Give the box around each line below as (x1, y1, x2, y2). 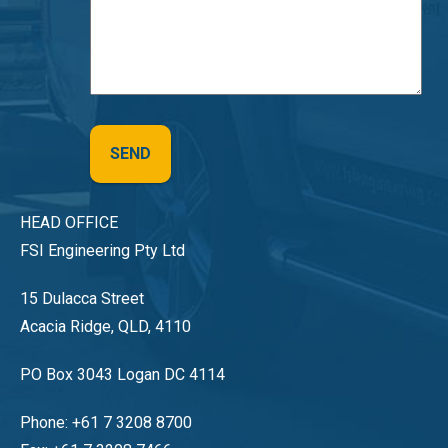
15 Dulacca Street (20, 289, 144, 309)
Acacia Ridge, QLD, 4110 (20, 317, 191, 337)
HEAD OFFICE (20, 213, 118, 233)
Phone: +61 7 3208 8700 (20, 413, 192, 433)
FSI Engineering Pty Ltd (20, 241, 185, 261)
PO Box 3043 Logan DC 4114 (20, 365, 225, 385)
